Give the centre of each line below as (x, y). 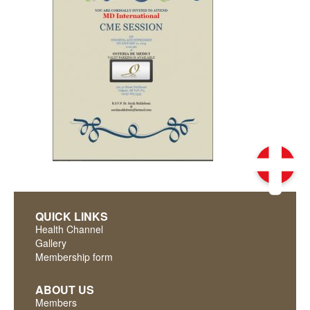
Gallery (51, 243)
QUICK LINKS (72, 216)
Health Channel (69, 229)
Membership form (74, 257)
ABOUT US (65, 290)
